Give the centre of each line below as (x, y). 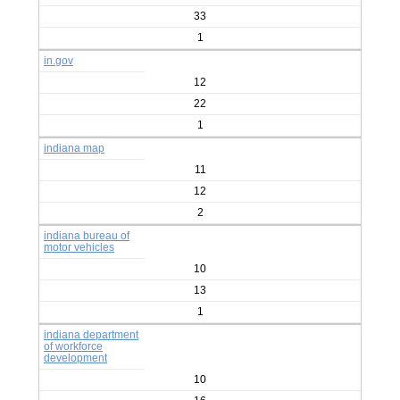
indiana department (91, 335)
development (75, 358)
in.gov (58, 61)
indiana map (74, 148)
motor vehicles (79, 247)
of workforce (73, 346)
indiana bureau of (87, 236)
